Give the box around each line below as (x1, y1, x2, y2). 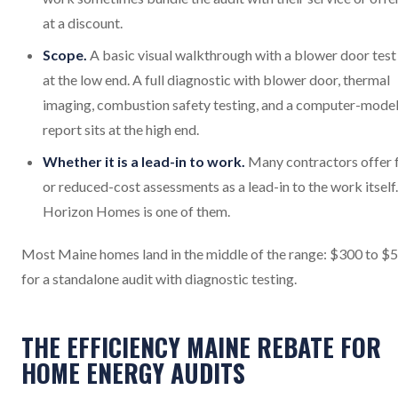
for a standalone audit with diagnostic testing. (21, 270, 297, 288)
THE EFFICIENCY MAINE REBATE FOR (21, 329, 381, 366)
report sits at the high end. (43, 121, 199, 139)
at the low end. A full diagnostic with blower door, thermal (43, 71, 390, 89)
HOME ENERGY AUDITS (21, 354, 245, 392)
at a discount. (43, 14, 123, 32)
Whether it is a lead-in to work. (43, 153, 245, 171)
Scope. (43, 46, 87, 64)
